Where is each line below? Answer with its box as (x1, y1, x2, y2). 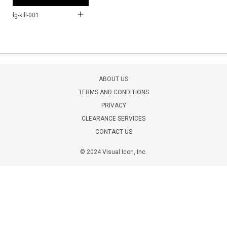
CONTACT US (95, 128, 132, 135)
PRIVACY (101, 101, 126, 109)
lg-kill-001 (13, 11, 39, 19)
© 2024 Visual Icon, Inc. (80, 148, 147, 156)
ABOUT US (99, 75, 128, 83)
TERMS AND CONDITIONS (78, 88, 149, 96)
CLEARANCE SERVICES (82, 115, 145, 122)
